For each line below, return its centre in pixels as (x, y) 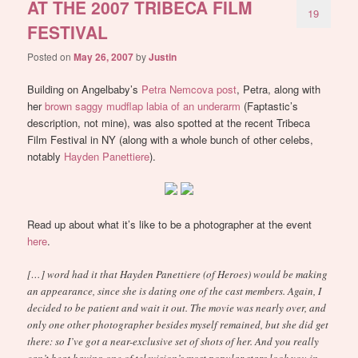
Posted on (51, 57)
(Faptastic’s (270, 106)
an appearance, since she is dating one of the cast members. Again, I (175, 290)
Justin (163, 57)
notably (46, 157)
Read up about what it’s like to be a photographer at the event (170, 224)
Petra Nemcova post (189, 89)
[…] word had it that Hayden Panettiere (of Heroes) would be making (178, 274)
